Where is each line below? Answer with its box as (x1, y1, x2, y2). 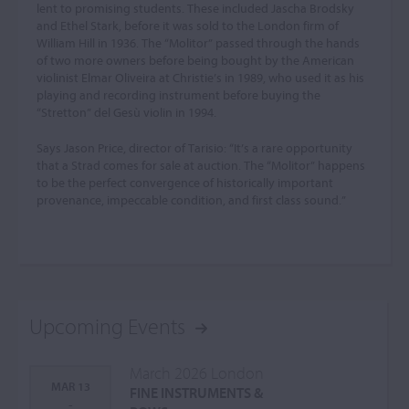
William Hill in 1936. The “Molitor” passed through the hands (37, 35, 360, 51)
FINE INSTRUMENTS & (130, 383, 263, 402)
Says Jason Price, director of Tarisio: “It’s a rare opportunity (37, 140, 352, 156)
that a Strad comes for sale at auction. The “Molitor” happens (37, 157, 365, 173)
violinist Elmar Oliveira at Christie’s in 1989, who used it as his (37, 69, 364, 86)
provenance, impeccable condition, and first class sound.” (37, 192, 346, 208)
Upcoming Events (29, 312, 185, 340)
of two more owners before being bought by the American (37, 52, 354, 68)
